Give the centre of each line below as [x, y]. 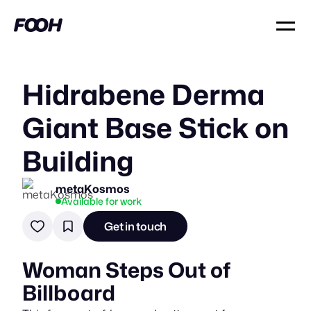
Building [78, 161]
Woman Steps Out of [126, 270]
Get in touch [136, 226]
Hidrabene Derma [143, 94]
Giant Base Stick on [155, 127]
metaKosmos [93, 188]
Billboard [69, 293]
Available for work [101, 201]
